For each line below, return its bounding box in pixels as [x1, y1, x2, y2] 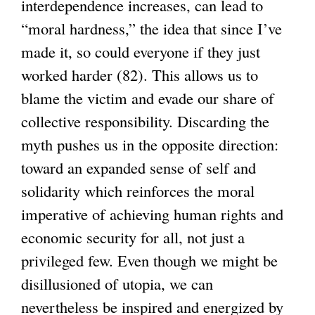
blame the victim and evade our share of [21, 86, 274, 108]
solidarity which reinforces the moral [21, 179, 255, 201]
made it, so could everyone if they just [21, 40, 260, 62]
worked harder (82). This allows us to [21, 63, 258, 85]
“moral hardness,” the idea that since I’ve [21, 17, 282, 39]
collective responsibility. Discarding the [21, 110, 269, 131]
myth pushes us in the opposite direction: [21, 133, 278, 155]
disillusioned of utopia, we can [21, 272, 213, 294]
